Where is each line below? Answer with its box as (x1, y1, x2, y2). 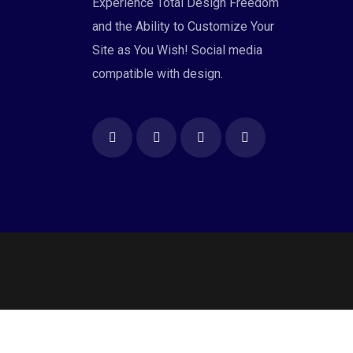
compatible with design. (92, 66, 223, 81)
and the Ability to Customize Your (92, 19, 274, 34)
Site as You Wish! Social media (92, 43, 262, 58)
